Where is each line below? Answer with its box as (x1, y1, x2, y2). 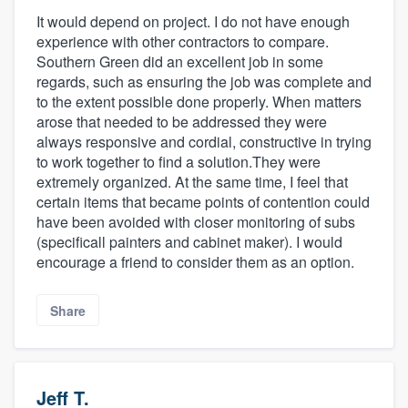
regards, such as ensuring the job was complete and (36, 71, 372, 93)
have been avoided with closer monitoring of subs (36, 211, 355, 233)
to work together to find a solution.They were (36, 151, 321, 173)
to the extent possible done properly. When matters (36, 91, 362, 113)
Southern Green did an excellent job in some (36, 51, 323, 73)
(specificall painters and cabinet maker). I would (36, 231, 342, 253)
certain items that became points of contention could (36, 191, 370, 213)
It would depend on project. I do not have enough (36, 11, 350, 33)
